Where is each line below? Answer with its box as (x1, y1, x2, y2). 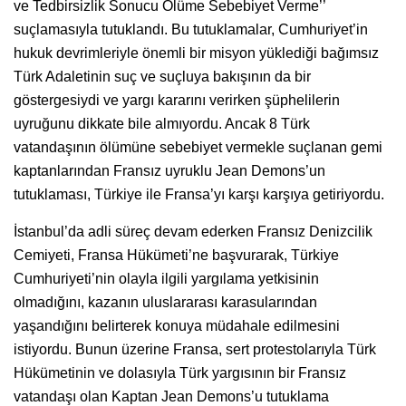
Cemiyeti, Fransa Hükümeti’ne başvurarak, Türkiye (14, 247, 339, 264)
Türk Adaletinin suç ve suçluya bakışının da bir (14, 69, 311, 85)
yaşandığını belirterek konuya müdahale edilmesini (14, 318, 340, 334)
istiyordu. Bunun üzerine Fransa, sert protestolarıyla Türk (14, 342, 376, 358)
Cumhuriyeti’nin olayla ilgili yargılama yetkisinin (14, 271, 319, 287)
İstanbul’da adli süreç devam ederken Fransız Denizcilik (14, 224, 372, 240)
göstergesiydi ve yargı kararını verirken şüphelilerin (14, 92, 340, 109)
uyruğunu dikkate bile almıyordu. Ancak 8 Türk (14, 116, 310, 132)
